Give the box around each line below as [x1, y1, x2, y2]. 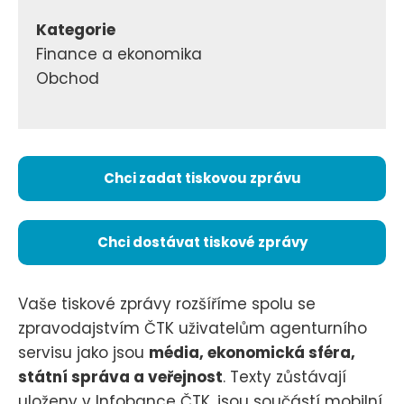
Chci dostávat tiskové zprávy [96, 232, 308, 252]
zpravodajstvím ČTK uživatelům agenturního [18, 317, 367, 339]
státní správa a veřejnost [18, 365, 223, 388]
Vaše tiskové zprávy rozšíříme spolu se [18, 292, 316, 315]
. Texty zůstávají [223, 365, 346, 388]
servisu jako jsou [18, 341, 149, 363]
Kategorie [36, 19, 115, 41]
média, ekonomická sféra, [149, 341, 355, 363]
